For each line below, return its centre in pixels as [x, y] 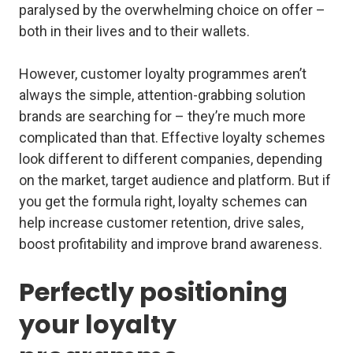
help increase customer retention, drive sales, [161, 223]
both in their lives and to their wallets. [136, 32]
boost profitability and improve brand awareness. [172, 244]
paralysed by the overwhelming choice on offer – [172, 10]
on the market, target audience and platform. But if [175, 180]
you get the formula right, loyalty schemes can [163, 202]
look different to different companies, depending [171, 159]
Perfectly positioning [153, 292]
